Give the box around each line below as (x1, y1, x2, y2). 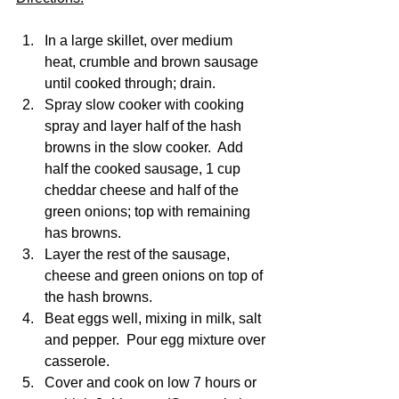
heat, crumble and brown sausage (45, 54, 262, 69)
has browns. (45, 225, 125, 240)
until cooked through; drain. (45, 76, 216, 91)
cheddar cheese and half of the (45, 183, 242, 198)
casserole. (45, 354, 113, 369)
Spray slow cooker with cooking (45, 97, 248, 112)
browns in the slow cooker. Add (45, 140, 247, 155)
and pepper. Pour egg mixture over (45, 332, 269, 347)
